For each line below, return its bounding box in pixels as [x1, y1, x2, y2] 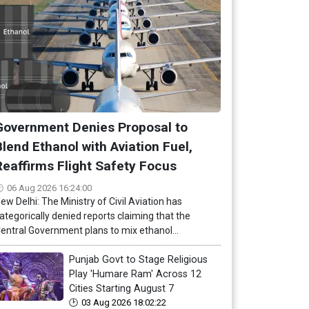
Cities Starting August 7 [69, 283, 174, 295]
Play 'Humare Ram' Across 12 [69, 268, 201, 280]
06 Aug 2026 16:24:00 [7, 183, 92, 193]
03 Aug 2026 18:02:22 [81, 297, 166, 308]
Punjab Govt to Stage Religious [69, 254, 208, 266]
